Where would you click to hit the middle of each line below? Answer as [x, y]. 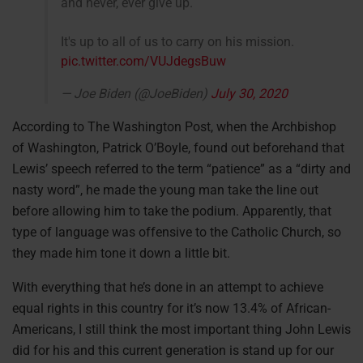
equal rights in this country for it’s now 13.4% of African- [171, 308]
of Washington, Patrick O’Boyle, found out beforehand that [178, 147]
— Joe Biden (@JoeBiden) [136, 93]
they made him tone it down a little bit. [121, 253]
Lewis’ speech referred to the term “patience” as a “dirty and [181, 169]
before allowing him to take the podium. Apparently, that [172, 211]
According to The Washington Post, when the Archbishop [174, 126]
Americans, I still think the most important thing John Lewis [181, 329]
